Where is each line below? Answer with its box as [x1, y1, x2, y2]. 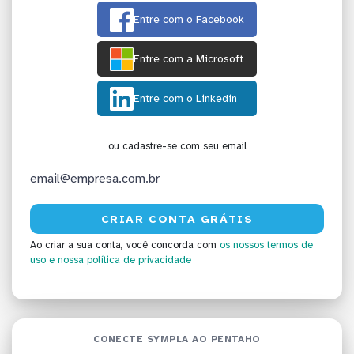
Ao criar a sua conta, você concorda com [30, 239, 220, 252]
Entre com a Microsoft [134, 52, 243, 66]
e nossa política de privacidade [49, 254, 191, 267]
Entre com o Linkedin [134, 92, 237, 106]
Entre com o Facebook [134, 13, 244, 27]
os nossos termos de [220, 239, 313, 252]
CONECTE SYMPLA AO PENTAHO [93, 333, 261, 345]
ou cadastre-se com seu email [107, 140, 247, 153]
